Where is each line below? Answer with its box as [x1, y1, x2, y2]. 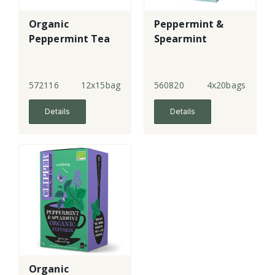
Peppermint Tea [29, 32, 110, 46]
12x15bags [81, 79, 125, 91]
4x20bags [207, 79, 246, 91]
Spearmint [154, 32, 207, 46]
